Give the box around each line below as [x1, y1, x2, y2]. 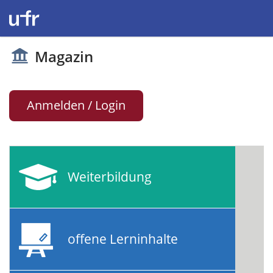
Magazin [35, 46, 93, 66]
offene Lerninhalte [68, 230, 178, 247]
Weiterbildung [68, 168, 152, 185]
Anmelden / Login [27, 96, 126, 113]
